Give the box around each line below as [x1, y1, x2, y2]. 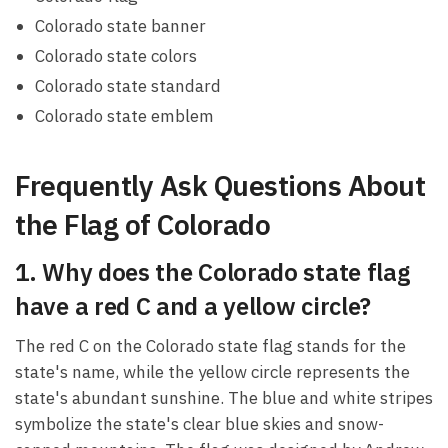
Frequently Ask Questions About [15, 167, 425, 205]
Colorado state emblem [35, 105, 214, 128]
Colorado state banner [35, 15, 206, 38]
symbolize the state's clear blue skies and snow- [15, 412, 384, 435]
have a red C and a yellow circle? [15, 290, 372, 323]
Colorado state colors [35, 45, 197, 68]
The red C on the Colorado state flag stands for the [15, 334, 406, 357]
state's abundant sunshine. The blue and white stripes [15, 386, 433, 409]
